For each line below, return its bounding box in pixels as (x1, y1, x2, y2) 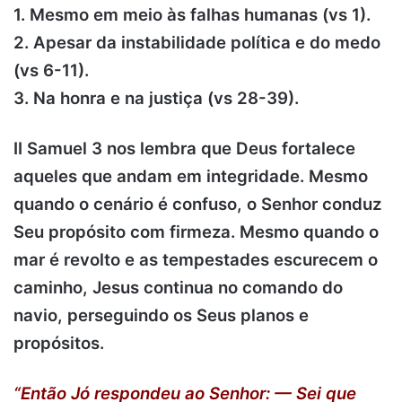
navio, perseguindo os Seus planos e (13, 304, 309, 326)
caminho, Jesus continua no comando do (13, 276, 343, 298)
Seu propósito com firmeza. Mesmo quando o (13, 221, 379, 242)
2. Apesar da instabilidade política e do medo (13, 31, 380, 53)
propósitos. (13, 332, 104, 354)
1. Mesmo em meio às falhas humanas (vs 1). (13, 4, 371, 25)
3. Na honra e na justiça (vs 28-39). (13, 87, 299, 109)
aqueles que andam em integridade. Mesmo (13, 165, 368, 187)
